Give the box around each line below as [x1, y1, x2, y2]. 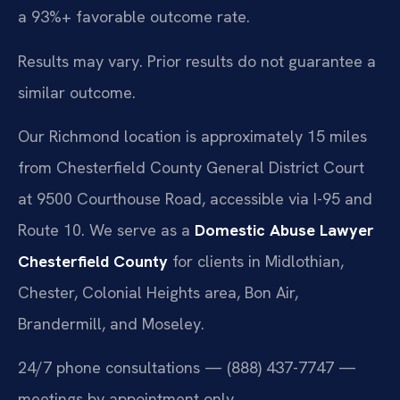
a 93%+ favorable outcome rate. [18, 6, 250, 28]
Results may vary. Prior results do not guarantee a [18, 50, 376, 71]
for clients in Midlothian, [168, 250, 344, 271]
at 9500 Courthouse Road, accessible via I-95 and [18, 187, 372, 209]
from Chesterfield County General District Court [18, 156, 364, 178]
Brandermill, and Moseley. [18, 312, 204, 334]
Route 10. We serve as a [18, 219, 195, 240]
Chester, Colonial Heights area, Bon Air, [18, 281, 298, 303]
